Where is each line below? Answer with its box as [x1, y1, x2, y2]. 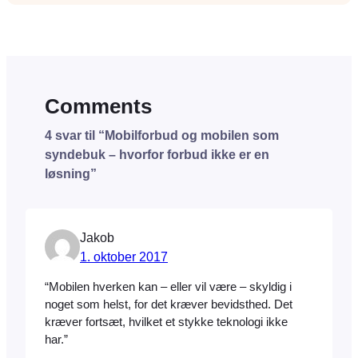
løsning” [45, 166, 97, 181]
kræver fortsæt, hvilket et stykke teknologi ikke [45, 315, 288, 328]
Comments [45, 95, 152, 118]
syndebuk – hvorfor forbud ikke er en [45, 147, 269, 162]
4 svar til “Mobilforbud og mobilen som [45, 128, 279, 143]
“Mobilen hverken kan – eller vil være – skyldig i [45, 280, 292, 293]
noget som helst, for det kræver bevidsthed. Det [45, 297, 292, 311]
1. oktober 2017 [80, 249, 168, 265]
